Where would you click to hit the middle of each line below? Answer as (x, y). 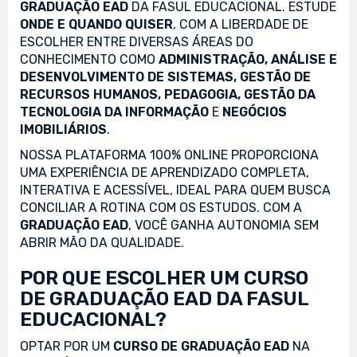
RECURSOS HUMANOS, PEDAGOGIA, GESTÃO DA (168, 94)
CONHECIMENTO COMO (89, 59)
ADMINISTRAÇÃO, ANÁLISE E (248, 59)
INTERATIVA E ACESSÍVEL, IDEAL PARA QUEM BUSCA (175, 190)
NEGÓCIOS (255, 112)
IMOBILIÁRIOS (63, 129)
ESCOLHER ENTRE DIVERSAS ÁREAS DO (137, 41)
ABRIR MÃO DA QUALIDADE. (102, 242)
